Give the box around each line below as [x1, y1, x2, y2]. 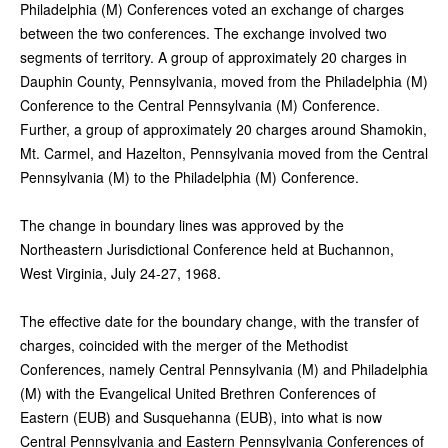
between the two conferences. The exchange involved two [20, 22, 387, 43]
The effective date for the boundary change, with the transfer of [20, 310, 419, 331]
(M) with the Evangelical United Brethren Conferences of [20, 382, 376, 403]
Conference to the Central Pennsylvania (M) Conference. [20, 94, 380, 115]
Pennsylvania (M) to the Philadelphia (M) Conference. [20, 166, 359, 187]
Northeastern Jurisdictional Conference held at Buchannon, [20, 238, 394, 259]
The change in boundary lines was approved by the [20, 214, 344, 235]
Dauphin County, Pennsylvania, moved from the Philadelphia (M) [20, 70, 428, 91]
